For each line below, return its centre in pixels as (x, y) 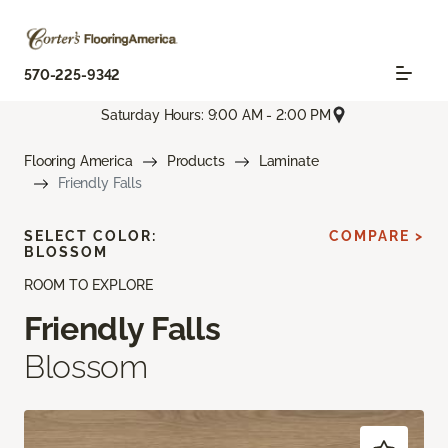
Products (195, 161)
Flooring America (78, 161)
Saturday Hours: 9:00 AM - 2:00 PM (216, 114)
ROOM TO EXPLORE (88, 285)
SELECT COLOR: (90, 236)
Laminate (288, 161)
